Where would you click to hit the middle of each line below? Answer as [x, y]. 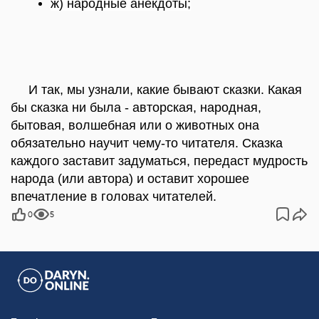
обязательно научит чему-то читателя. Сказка [147, 143]
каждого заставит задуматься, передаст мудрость [159, 161]
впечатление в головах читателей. [114, 197]
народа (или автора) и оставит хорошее [130, 179]
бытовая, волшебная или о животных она [135, 125]
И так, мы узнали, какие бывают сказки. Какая [156, 90]
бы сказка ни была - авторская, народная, [136, 108]
